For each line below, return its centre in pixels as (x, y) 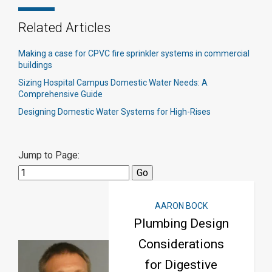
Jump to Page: (49, 155)
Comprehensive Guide (60, 94)
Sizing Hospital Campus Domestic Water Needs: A (113, 82)
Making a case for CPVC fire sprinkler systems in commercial (134, 53)
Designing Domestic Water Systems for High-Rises (114, 111)
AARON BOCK (182, 206)
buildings (35, 65)
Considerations (182, 244)
